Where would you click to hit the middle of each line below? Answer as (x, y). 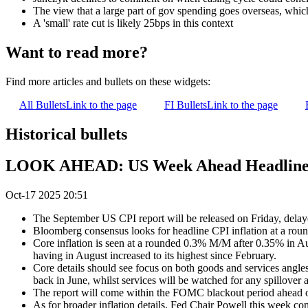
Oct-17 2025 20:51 (47, 195)
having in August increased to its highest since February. (155, 256)
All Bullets (43, 104)
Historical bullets (66, 134)
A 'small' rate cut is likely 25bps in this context (133, 23)
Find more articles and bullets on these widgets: (108, 81)
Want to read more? (77, 52)
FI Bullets (186, 104)
